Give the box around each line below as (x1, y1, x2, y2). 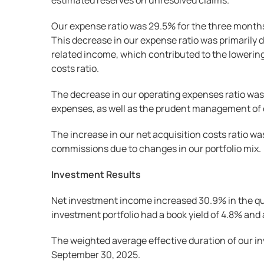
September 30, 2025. (51, 248, 140, 261)
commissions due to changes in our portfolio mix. (51, 142, 261, 155)
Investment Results (51, 168, 141, 181)
